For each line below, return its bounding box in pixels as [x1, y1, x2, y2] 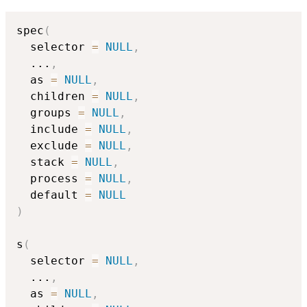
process [16, 172, 85, 186]
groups [16, 106, 78, 120]
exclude [16, 139, 85, 153]
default [16, 188, 85, 202]
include [16, 123, 85, 136]
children [16, 90, 92, 103]
